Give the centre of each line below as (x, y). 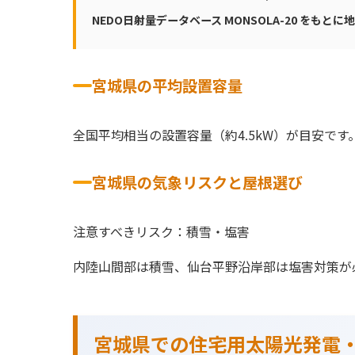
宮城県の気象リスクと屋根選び (197, 182)
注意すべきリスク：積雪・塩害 (161, 231)
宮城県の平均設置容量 (167, 86)
